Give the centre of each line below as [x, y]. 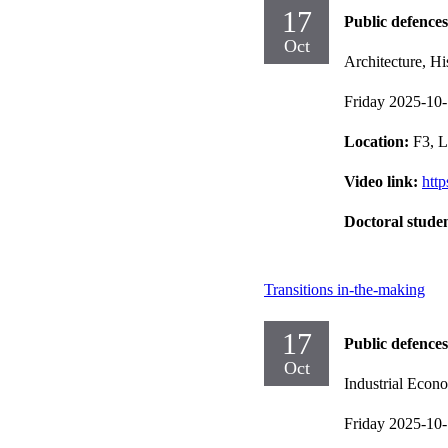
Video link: [383, 181]
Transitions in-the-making [344, 289]
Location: [378, 141]
